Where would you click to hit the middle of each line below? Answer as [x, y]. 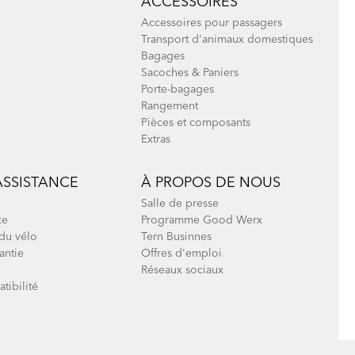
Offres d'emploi [181, 254]
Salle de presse [179, 204]
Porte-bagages [177, 90]
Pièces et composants [195, 123]
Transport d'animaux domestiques [227, 40]
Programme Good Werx [201, 220]
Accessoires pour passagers [211, 23]
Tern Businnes [176, 237]
